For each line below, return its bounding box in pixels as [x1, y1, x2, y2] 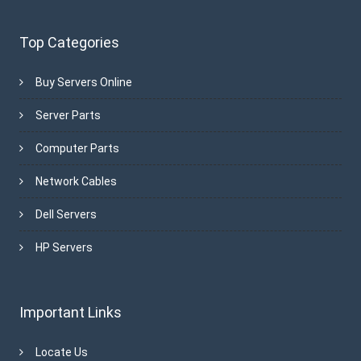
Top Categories [19, 33, 119, 51]
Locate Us [35, 345, 88, 359]
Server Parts [35, 108, 101, 122]
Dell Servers [35, 207, 97, 221]
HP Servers [35, 240, 93, 254]
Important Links [19, 303, 122, 321]
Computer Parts [35, 141, 119, 155]
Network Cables [35, 174, 117, 188]
